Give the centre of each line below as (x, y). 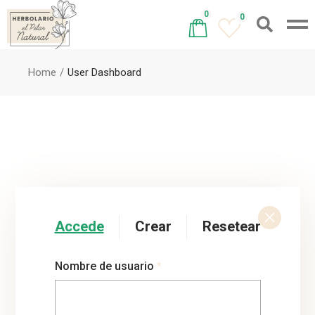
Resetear (231, 226)
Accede (79, 226)
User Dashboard (105, 72)
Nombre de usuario (105, 266)
